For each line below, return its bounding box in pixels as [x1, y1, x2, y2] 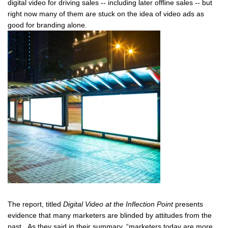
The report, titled [8, 200, 63, 208]
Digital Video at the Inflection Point [63, 200, 173, 208]
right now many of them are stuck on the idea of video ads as [8, 10, 204, 18]
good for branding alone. [8, 21, 87, 29]
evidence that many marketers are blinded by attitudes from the [8, 211, 212, 219]
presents [173, 200, 203, 208]
